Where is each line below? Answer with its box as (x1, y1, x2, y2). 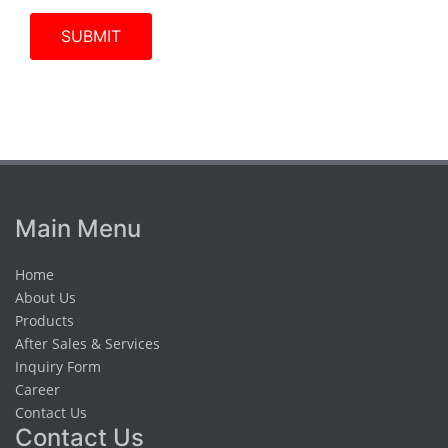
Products (15, 311, 74, 330)
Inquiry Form (15, 357, 101, 376)
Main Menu (15, 214, 141, 243)
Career (15, 380, 60, 399)
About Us (15, 288, 76, 307)
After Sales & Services (15, 334, 160, 353)
